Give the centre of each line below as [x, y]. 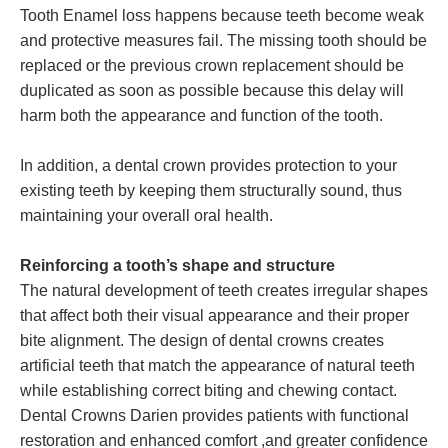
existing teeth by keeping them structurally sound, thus [211, 191]
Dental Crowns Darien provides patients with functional [214, 416]
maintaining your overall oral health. [146, 216]
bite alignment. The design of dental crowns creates [202, 341]
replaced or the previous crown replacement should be [212, 66]
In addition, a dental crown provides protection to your [208, 166]
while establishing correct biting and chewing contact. [208, 391]
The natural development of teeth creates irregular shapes [224, 291]
